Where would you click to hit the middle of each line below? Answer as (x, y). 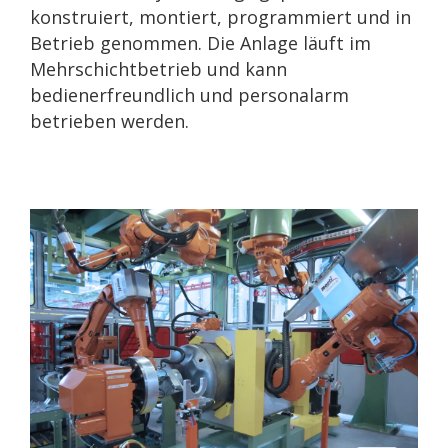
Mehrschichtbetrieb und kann (158, 69)
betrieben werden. (114, 121)
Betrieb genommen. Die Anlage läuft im (200, 43)
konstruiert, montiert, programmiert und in (220, 17)
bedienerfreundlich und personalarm (189, 95)
